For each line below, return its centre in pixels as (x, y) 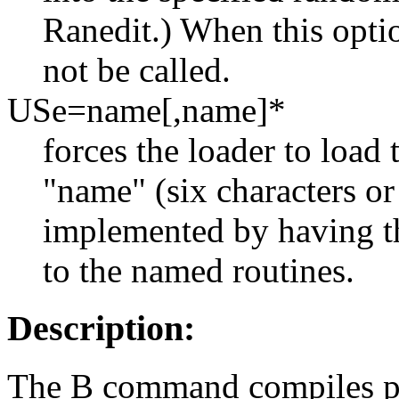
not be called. (137, 70)
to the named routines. (199, 271)
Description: (101, 329)
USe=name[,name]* (147, 110)
